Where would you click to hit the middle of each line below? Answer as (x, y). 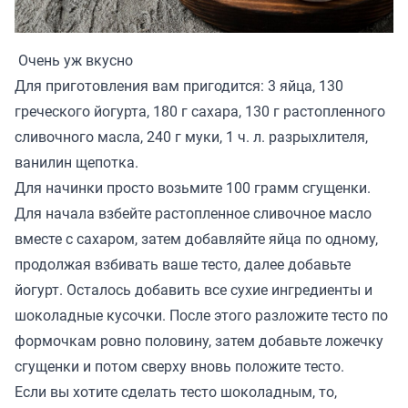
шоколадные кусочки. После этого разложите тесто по (201, 315)
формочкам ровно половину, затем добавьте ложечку (199, 340)
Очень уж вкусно (76, 60)
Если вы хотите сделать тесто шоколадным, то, (176, 391)
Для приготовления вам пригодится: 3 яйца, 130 (179, 85)
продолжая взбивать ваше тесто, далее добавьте (183, 264)
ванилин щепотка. (76, 162)
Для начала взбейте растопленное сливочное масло (193, 213)
